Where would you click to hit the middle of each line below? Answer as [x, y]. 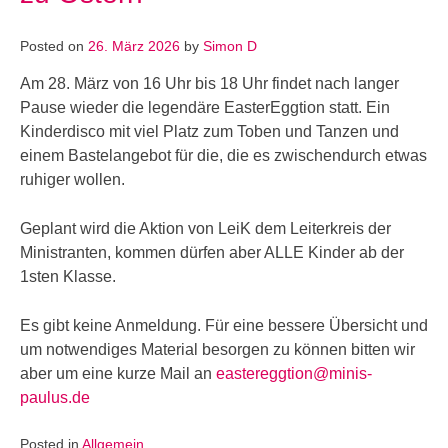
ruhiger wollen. [72, 179]
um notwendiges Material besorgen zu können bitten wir [217, 349]
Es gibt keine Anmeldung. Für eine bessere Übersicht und [224, 325]
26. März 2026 [134, 46]
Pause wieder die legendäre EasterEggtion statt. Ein [205, 107]
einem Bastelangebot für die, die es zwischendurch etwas [223, 155]
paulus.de [55, 397]
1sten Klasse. [68, 276]
